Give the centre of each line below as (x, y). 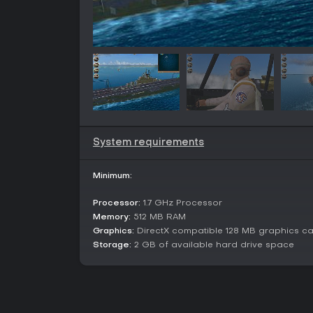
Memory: (112, 217)
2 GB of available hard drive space (213, 245)
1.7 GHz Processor (181, 203)
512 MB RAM (158, 217)
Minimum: (112, 176)
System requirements (148, 143)
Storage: (112, 245)
